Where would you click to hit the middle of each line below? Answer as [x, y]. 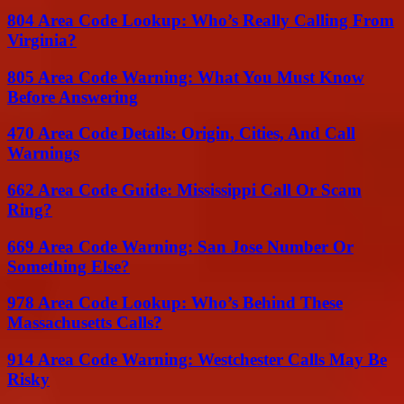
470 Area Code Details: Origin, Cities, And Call [181, 133]
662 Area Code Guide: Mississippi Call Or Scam [184, 190]
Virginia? [42, 40]
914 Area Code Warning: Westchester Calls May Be [197, 360]
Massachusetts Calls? [85, 323]
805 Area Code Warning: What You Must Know [186, 77]
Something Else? [69, 266]
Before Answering [73, 96]
